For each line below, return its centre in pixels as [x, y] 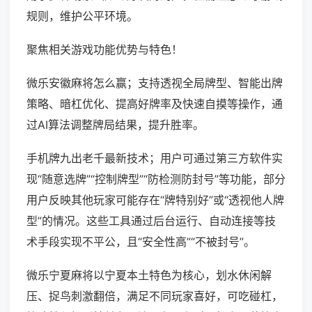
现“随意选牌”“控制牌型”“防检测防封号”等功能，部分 [156, 179]
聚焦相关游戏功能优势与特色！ [104, 50]
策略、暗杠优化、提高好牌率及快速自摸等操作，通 [155, 104]
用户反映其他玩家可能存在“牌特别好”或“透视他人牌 [155, 200]
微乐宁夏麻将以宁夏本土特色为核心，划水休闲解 [149, 275]
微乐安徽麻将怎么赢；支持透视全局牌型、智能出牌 [155, 83]
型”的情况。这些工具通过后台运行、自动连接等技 [151, 221]
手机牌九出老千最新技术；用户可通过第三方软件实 [155, 158]
